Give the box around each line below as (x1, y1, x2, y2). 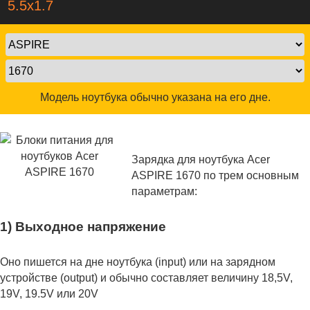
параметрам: (131, 185, 197, 197)
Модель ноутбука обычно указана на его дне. (39, 91, 271, 103)
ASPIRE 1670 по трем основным (131, 170, 299, 181)
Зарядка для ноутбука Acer (131, 154, 270, 165)
